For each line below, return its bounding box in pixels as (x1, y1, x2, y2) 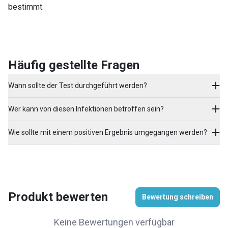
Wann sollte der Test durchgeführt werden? (8, 81, 147, 90)
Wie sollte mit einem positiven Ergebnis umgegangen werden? (8, 128, 207, 136)
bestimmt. (8, 2, 44, 12)
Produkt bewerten (8, 190, 108, 205)
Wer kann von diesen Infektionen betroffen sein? (8, 104, 164, 113)
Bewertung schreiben (142, 192, 213, 201)
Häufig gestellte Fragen (8, 58, 139, 72)
